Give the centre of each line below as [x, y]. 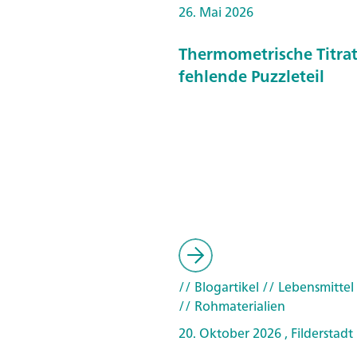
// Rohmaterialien [232, 306]
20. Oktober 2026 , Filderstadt [266, 333]
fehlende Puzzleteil [251, 76]
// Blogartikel [219, 287]
